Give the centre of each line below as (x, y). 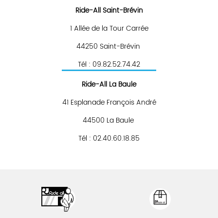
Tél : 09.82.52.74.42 (109, 64)
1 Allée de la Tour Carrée (109, 28)
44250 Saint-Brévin (109, 46)
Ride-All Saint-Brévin (109, 10)
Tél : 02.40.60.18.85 (109, 138)
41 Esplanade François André (109, 102)
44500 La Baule (109, 120)
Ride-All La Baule (109, 84)
